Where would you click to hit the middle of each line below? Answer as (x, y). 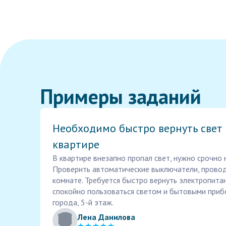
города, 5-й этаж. (83, 202)
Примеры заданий (121, 96)
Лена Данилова (106, 217)
